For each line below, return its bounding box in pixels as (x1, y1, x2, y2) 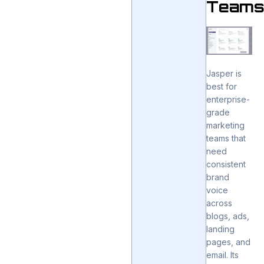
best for (206, 81, 237, 91)
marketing (206, 120, 245, 130)
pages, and (206, 236, 251, 247)
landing (206, 223, 235, 234)
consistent (206, 159, 246, 169)
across (206, 197, 233, 208)
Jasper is (206, 68, 242, 78)
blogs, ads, (206, 210, 250, 221)
